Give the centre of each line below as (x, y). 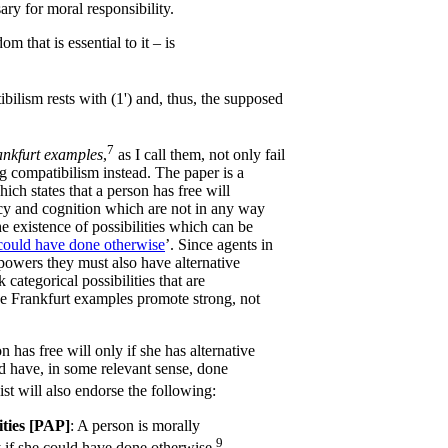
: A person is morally (135, 425)
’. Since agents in (219, 245)
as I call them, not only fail (199, 155)
